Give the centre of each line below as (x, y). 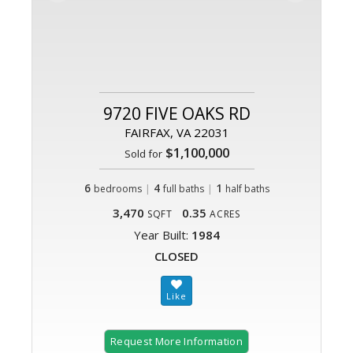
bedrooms (117, 189)
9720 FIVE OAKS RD (176, 114)
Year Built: (162, 235)
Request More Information (176, 342)
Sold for (143, 154)
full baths (183, 189)
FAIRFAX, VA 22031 (176, 133)
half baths (247, 189)
